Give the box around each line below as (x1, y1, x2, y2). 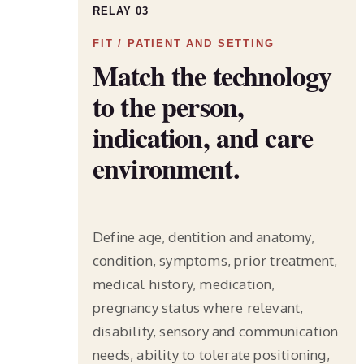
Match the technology (93, 54, 331, 96)
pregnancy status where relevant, (93, 298, 304, 316)
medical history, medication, (93, 275, 275, 292)
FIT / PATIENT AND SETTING (93, 37, 275, 50)
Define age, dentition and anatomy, (93, 227, 314, 245)
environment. (93, 147, 240, 188)
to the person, (93, 85, 245, 127)
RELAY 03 (93, 4, 149, 17)
